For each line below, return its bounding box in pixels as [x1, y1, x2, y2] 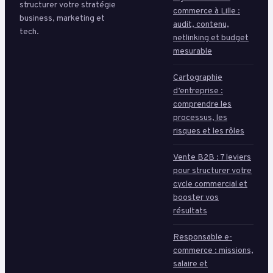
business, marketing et [19, 13, 105, 24]
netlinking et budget [173, 32, 249, 43]
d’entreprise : [173, 85, 223, 96]
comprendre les [173, 99, 232, 110]
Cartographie [173, 72, 222, 83]
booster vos [173, 192, 219, 203]
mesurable [173, 46, 212, 57]
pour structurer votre [173, 165, 252, 176]
